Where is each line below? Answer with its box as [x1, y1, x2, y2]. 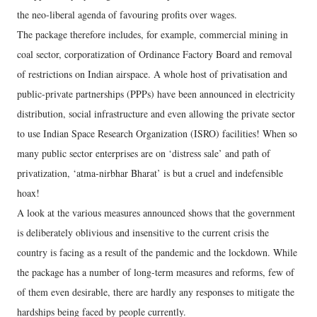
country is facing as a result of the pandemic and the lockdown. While [17, 246, 297, 259]
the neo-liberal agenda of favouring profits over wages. [17, 8, 237, 21]
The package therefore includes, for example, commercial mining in [17, 28, 288, 41]
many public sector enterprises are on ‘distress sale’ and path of [17, 146, 270, 160]
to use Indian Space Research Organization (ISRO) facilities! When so [17, 127, 297, 140]
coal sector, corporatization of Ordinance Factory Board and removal [17, 47, 292, 61]
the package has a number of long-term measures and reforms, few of [17, 265, 294, 279]
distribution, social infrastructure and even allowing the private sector [17, 107, 295, 120]
